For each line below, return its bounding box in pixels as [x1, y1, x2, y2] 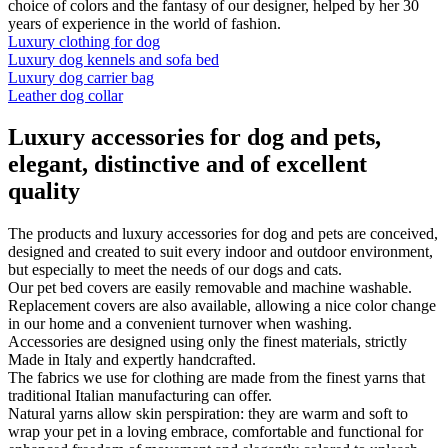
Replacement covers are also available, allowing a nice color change [8, 297, 436, 315]
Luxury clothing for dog [8, 32, 160, 50]
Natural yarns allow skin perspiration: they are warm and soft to [8, 405, 408, 423]
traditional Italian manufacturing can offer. [8, 387, 272, 405]
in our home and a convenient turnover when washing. [8, 315, 352, 333]
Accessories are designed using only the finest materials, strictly [8, 333, 407, 351]
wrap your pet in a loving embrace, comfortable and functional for [8, 423, 423, 441]
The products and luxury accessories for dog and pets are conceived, [8, 225, 438, 243]
